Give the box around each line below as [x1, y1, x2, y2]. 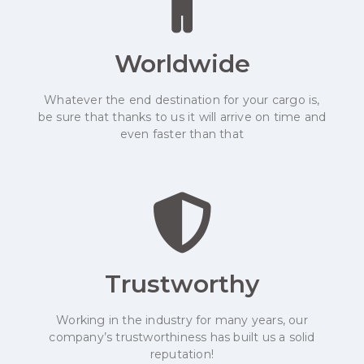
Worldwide [114, 49, 250, 80]
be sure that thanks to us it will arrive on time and [37, 110, 327, 125]
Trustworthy [105, 269, 259, 300]
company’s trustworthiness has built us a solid [49, 330, 315, 345]
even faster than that [119, 127, 245, 142]
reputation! [149, 347, 214, 362]
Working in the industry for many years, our [56, 313, 308, 328]
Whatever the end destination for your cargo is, [44, 93, 320, 108]
